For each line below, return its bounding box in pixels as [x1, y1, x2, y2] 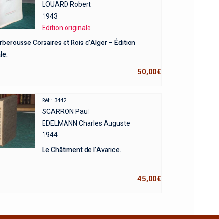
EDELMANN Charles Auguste [42, 119, 130, 128]
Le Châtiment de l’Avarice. [42, 145, 121, 155]
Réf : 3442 [42, 97, 66, 104]
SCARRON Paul [42, 108, 89, 116]
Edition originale [42, 24, 91, 32]
